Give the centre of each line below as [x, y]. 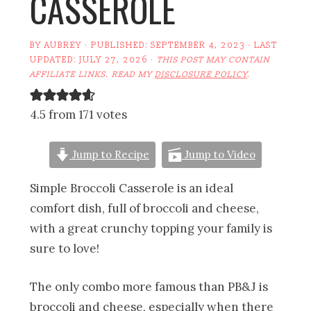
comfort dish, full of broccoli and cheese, [145, 208]
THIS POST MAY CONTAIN [214, 60]
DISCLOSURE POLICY [201, 74]
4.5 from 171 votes [79, 114]
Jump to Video [218, 154]
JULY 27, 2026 [114, 60]
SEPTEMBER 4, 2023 [198, 45]
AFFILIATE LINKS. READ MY [93, 74]
